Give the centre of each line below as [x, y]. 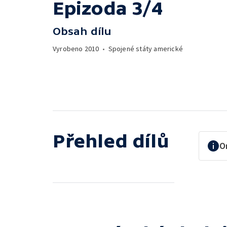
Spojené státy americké [146, 49]
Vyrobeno [69, 49]
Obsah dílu [82, 31]
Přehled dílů [111, 141]
